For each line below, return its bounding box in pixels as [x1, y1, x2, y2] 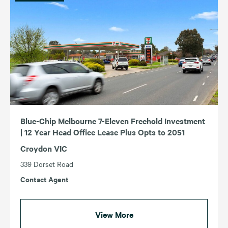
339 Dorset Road [20, 159, 73, 169]
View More [95, 209, 133, 220]
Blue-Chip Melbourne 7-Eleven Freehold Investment [20, 115, 205, 127]
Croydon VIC [20, 142, 67, 154]
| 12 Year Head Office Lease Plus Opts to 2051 [20, 126, 185, 138]
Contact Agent [20, 174, 69, 185]
